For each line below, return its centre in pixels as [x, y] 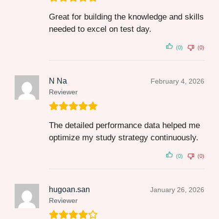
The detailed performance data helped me [124, 126]
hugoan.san [69, 190]
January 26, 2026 [177, 190]
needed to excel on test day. [100, 29]
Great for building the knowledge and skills [126, 17]
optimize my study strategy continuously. [124, 138]
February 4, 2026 [177, 81]
